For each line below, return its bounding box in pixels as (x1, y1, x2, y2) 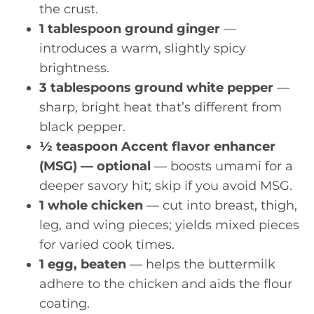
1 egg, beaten (39, 256, 126, 272)
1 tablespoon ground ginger (39, 20, 220, 36)
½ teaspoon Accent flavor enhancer (39, 138, 275, 154)
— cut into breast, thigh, (143, 197, 297, 213)
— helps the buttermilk (126, 256, 275, 272)
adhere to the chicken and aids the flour (39, 275, 292, 292)
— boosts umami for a (151, 158, 293, 174)
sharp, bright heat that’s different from (39, 99, 282, 115)
